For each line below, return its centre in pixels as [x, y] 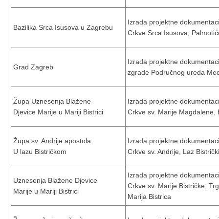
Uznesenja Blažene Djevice [55, 180]
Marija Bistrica [149, 197]
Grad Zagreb [33, 67]
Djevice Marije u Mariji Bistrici [57, 112]
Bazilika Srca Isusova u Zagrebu [62, 27]
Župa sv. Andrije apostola [51, 141]
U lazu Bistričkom [39, 152]
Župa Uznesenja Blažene [51, 101]
